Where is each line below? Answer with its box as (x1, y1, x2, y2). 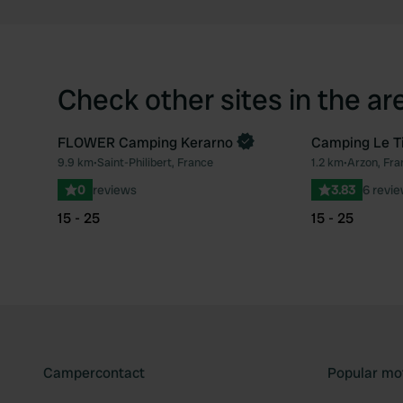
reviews (93, 182, 137, 198)
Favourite (275, 161, 338, 180)
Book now (65, 142, 128, 161)
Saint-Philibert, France (97, 155, 213, 170)
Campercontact (43, 363, 145, 382)
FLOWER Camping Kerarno (58, 133, 233, 152)
